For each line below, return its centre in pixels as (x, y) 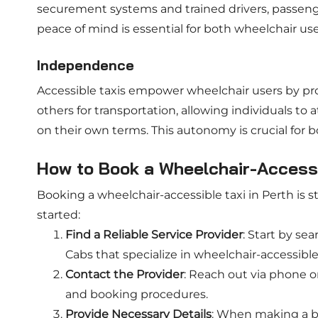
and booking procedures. (137, 294)
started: (59, 215)
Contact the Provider (125, 274)
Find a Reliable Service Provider (154, 235)
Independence (86, 65)
